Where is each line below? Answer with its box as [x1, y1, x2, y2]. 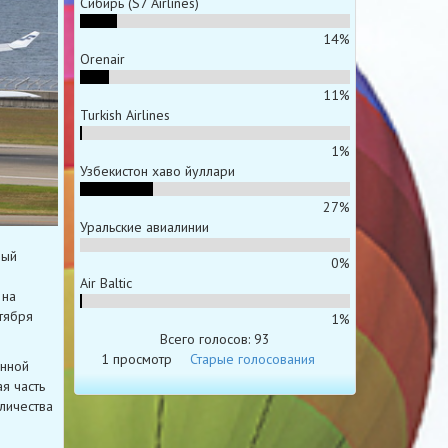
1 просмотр [100, 349, 172, 368]
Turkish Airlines [79, 105, 170, 124]
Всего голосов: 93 [159, 329, 270, 348]
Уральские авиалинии [79, 217, 209, 236]
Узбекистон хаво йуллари [79, 161, 235, 180]
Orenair [79, 49, 125, 68]
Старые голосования [189, 349, 315, 368]
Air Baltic [79, 273, 132, 292]
